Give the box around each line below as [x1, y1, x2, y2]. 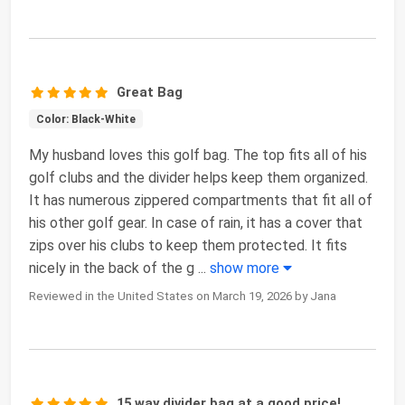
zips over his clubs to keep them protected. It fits [29, 236, 347, 254]
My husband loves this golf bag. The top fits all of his [29, 146, 367, 164]
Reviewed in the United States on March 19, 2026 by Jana [29, 288, 336, 303]
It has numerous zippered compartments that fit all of [29, 191, 372, 209]
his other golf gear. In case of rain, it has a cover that [29, 213, 363, 231]
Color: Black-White [35, 112, 136, 126]
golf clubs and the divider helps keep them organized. [29, 168, 368, 186]
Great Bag [117, 83, 184, 100]
